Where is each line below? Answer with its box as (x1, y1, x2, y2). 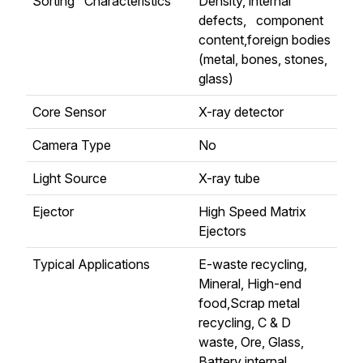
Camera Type (32, 137, 111, 154)
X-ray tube (199, 170, 260, 187)
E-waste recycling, (199, 256, 307, 273)
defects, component (199, 12, 323, 29)
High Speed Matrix (199, 203, 306, 220)
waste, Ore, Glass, (199, 334, 304, 351)
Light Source (32, 170, 107, 187)
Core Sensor (32, 104, 106, 121)
